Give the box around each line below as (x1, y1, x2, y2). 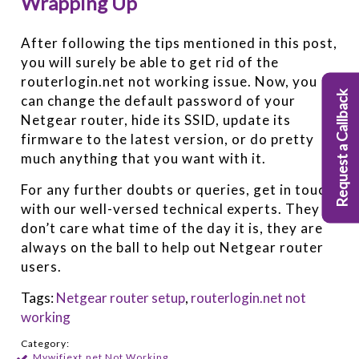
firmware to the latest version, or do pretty (21, 131, 315, 148)
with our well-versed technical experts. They (21, 200, 321, 218)
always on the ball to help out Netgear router (21, 239, 325, 256)
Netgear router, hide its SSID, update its (21, 111, 292, 129)
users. (21, 258, 63, 276)
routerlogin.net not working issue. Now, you (21, 73, 318, 91)
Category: (21, 337, 71, 350)
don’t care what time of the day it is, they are (21, 220, 324, 237)
